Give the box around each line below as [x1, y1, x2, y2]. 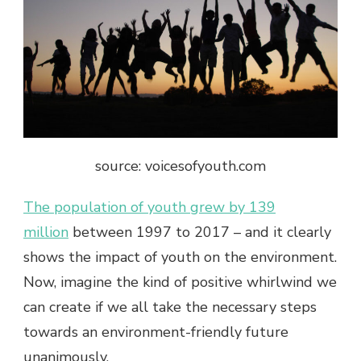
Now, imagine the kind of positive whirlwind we [23, 272, 337, 292]
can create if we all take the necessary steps [23, 297, 317, 317]
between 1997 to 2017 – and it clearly [68, 222, 331, 242]
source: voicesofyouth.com [95, 156, 266, 176]
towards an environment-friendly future [23, 322, 288, 342]
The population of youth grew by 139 [23, 197, 276, 217]
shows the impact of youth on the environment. [23, 247, 337, 267]
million [23, 222, 68, 242]
